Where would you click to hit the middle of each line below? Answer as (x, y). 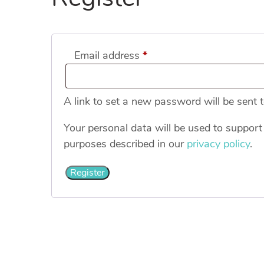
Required (167, 55)
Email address (108, 55)
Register (88, 173)
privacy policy (218, 144)
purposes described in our (125, 144)
